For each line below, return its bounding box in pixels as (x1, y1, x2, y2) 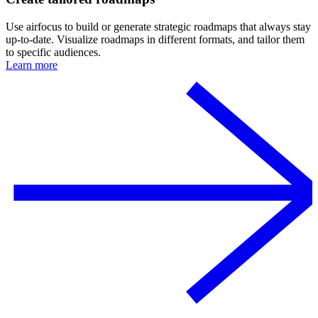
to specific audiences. (6, 46, 101, 59)
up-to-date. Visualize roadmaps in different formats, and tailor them (6, 33, 305, 46)
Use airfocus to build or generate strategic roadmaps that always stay (6, 21, 311, 33)
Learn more (6, 59, 57, 72)
